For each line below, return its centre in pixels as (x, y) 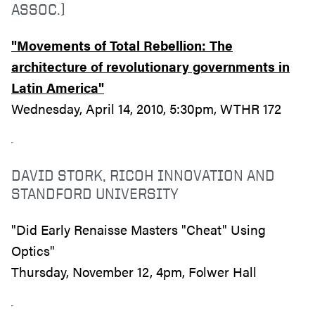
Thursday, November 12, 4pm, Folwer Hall (134, 271)
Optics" (33, 250)
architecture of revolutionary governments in (150, 66)
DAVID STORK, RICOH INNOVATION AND (143, 174)
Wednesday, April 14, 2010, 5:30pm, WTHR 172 (146, 108)
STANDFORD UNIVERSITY (95, 193)
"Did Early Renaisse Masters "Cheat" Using (139, 229)
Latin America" (58, 87)
